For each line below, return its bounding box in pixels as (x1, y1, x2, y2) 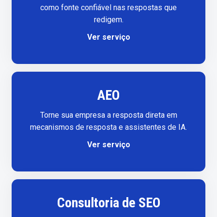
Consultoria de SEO (57, 195, 160, 211)
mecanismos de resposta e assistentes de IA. (30, 122, 187, 132)
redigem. (93, 15, 124, 25)
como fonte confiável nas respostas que (40, 3, 177, 13)
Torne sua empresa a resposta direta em (40, 110, 177, 120)
